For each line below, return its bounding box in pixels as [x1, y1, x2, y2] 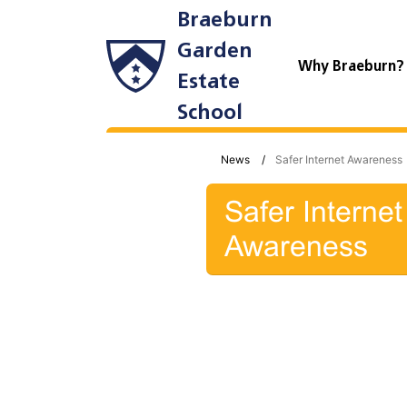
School [176, 101, 243, 124]
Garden [176, 39, 253, 62]
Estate [176, 70, 240, 93]
